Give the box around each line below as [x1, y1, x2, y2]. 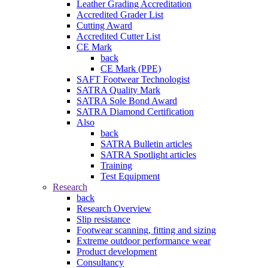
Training [100, 160, 132, 171]
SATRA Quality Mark [77, 85, 160, 96]
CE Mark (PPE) [100, 63, 161, 74]
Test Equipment [100, 171, 160, 182]
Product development [77, 246, 157, 257]
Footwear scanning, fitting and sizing [77, 225, 216, 236]
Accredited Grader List [77, 10, 163, 20]
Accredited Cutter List [77, 31, 160, 42]
